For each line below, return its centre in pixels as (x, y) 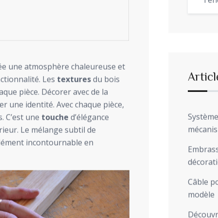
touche (55, 118)
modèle (201, 195)
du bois (105, 80)
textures (74, 80)
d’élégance (89, 118)
